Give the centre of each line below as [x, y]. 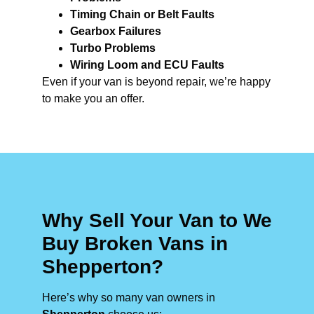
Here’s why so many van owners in [129, 297]
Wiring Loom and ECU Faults [147, 64]
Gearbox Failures [116, 31]
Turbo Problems [113, 48]
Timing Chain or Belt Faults [142, 14]
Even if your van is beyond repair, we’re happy [156, 81]
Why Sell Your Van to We [157, 220]
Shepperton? [103, 266]
